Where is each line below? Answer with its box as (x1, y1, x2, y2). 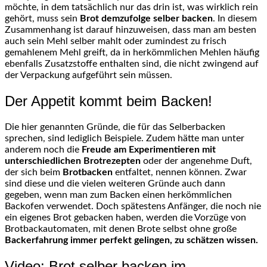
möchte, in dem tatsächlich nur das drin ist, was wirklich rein (5, 2, 258, 12)
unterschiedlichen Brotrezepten (5, 156, 141, 166)
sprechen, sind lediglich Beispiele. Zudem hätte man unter (5, 133, 244, 143)
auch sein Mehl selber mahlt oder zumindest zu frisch (5, 36, 226, 46)
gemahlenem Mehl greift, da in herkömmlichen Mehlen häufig (5, 47, 259, 57)
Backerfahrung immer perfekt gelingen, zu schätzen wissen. (5, 235, 258, 245)
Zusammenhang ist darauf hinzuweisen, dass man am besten (5, 24, 256, 35)
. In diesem (213, 13, 257, 23)
